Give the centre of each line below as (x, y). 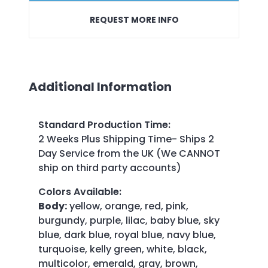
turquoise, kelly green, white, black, (123, 249)
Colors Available (79, 191)
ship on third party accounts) (110, 167)
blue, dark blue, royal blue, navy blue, (127, 234)
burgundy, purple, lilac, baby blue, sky (129, 220)
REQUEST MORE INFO (134, 19)
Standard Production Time (103, 124)
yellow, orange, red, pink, (128, 206)
